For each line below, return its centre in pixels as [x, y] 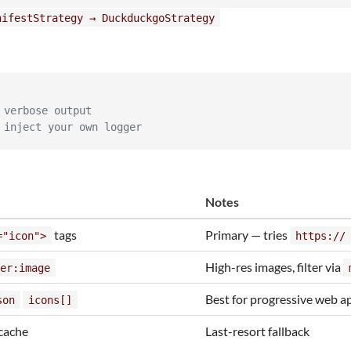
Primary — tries [248, 234]
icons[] [50, 300]
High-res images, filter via [274, 266]
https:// [320, 235]
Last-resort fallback [257, 331]
